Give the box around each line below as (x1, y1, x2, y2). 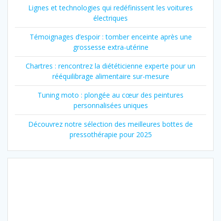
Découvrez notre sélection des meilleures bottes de (28, 119, 193, 129)
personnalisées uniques (73, 101, 148, 110)
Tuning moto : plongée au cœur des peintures (37, 90, 184, 100)
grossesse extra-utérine (73, 42, 148, 52)
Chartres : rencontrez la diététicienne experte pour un (26, 61, 195, 71)
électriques (93, 13, 128, 23)
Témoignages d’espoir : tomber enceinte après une (29, 32, 192, 42)
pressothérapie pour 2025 (69, 130, 152, 140)
